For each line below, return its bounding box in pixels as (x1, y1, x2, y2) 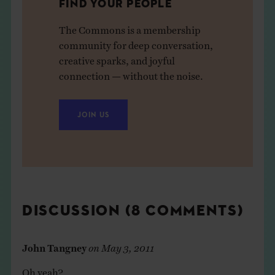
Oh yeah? (21, 265, 63, 273)
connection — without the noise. (58, 69, 203, 77)
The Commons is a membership (58, 23, 201, 31)
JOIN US (77, 111, 110, 119)
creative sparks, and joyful (58, 53, 175, 61)
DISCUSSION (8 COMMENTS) (21, 203, 244, 219)
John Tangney (21, 241, 87, 249)
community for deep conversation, (58, 38, 213, 46)
